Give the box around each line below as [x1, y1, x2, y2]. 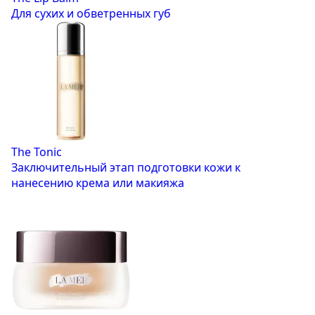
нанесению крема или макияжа [11, 175, 184, 191]
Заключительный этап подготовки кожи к [11, 160, 240, 176]
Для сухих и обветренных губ [11, 6, 171, 22]
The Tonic [11, 144, 62, 160]
